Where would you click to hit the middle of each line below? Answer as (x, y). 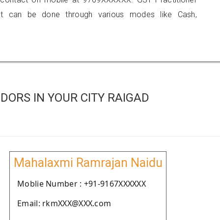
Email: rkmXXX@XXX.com (64, 203)
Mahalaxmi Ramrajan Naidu (88, 163)
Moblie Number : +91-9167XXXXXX (82, 184)
